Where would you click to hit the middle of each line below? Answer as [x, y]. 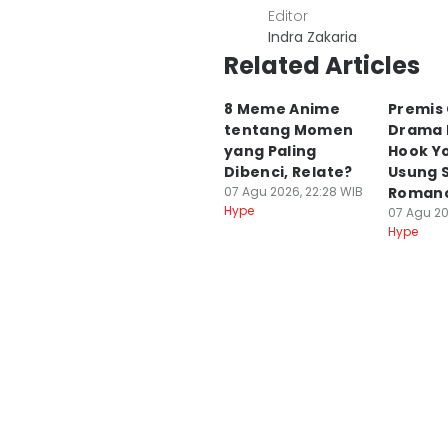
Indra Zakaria [312, 37]
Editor [288, 16]
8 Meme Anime [282, 109]
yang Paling [270, 151]
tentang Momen [289, 130]
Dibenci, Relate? [288, 172]
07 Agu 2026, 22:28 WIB [293, 191]
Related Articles [322, 65]
